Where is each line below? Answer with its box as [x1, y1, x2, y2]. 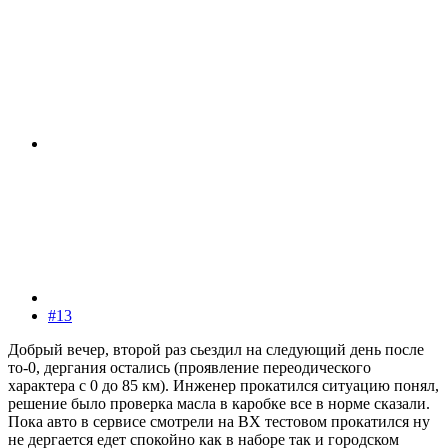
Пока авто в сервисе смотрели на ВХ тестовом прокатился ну [8, 413, 430, 431]
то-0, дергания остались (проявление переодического [8, 359, 371, 377]
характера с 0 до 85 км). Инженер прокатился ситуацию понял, [8, 377, 439, 395]
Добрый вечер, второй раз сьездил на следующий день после [8, 341, 424, 359]
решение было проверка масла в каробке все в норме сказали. [8, 395, 430, 413]
